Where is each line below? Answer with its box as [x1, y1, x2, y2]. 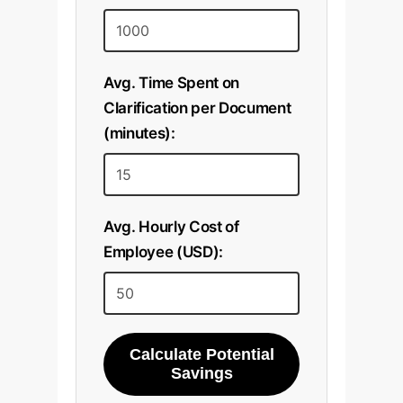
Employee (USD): [103, 242, 223, 261]
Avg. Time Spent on [103, 73, 239, 92]
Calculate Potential [129, 345, 274, 363]
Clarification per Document [103, 98, 291, 117]
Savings [170, 363, 233, 382]
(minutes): [103, 123, 175, 142]
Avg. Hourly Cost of [103, 217, 239, 236]
